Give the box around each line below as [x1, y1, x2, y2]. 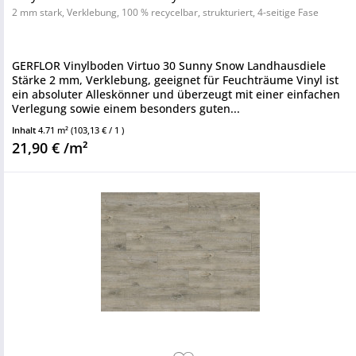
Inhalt [12, 124, 38, 136]
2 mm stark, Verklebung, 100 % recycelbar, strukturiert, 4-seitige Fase [12, 6, 319, 19]
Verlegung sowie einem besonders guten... [12, 101, 240, 116]
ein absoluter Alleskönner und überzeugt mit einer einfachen [12, 87, 340, 102]
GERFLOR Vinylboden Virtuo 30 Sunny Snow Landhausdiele [12, 58, 326, 73]
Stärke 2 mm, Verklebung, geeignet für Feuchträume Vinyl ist [12, 72, 339, 87]
